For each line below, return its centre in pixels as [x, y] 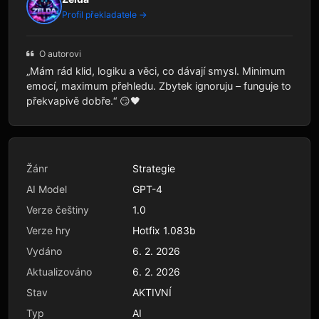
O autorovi [59, 53]
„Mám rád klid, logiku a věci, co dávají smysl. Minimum [156, 70]
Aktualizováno [59, 271]
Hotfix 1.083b [164, 230]
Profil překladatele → [105, 14]
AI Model [47, 189]
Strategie [154, 168]
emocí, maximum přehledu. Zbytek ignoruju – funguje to [159, 85]
